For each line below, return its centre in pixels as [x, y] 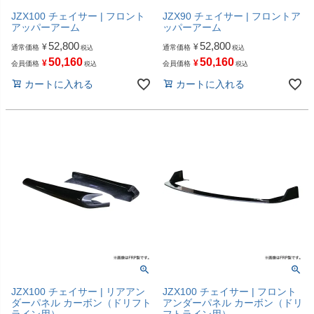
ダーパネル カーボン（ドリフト [81, 302]
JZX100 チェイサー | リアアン [78, 291]
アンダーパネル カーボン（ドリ [233, 302]
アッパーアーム [46, 27]
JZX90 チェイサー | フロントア [232, 16]
